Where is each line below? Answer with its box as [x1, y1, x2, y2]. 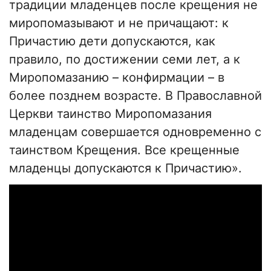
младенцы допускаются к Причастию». [9, 161, 242, 176]
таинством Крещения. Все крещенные [9, 143, 240, 158]
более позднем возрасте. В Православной [9, 88, 262, 103]
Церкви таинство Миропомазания [9, 106, 212, 122]
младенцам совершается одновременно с [9, 125, 261, 140]
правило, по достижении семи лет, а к [9, 52, 240, 67]
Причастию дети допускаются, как [9, 34, 215, 49]
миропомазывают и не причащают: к [9, 16, 229, 31]
